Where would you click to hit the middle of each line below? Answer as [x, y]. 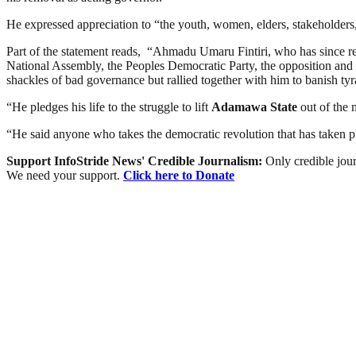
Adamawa [239, 106]
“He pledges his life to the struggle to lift [109, 106]
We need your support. [65, 175]
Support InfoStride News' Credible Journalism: [136, 161]
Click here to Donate [179, 175]
